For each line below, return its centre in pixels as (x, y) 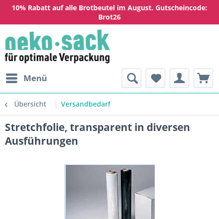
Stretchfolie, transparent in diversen (98, 127)
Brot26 (109, 17)
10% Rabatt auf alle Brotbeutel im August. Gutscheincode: (109, 8)
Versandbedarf (86, 104)
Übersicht (30, 104)
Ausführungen (42, 141)
